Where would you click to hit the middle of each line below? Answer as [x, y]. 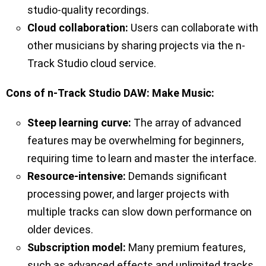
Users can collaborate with [193, 28]
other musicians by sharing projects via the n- [136, 46]
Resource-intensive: [77, 176]
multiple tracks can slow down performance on [140, 212]
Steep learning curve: [79, 123]
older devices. [60, 230]
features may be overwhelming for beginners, [135, 141]
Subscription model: [77, 248]
